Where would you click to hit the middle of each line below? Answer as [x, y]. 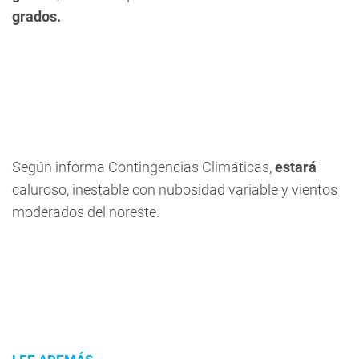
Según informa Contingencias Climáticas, [142, 167]
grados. [36, 17]
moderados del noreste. [86, 212]
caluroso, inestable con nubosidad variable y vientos [175, 190]
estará [294, 167]
